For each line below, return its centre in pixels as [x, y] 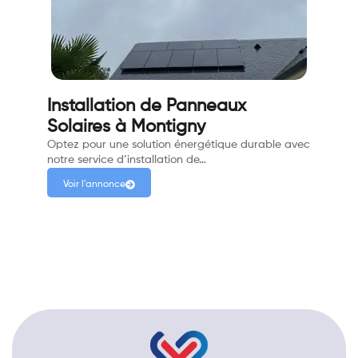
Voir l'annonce [94, 185]
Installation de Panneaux [147, 107]
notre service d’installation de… [127, 160]
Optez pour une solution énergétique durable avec [179, 145]
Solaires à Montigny [126, 127]
